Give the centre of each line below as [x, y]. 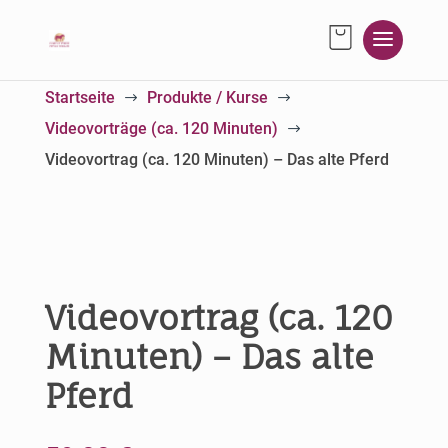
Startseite [79, 97]
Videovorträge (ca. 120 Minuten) [161, 128]
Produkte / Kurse [207, 97]
